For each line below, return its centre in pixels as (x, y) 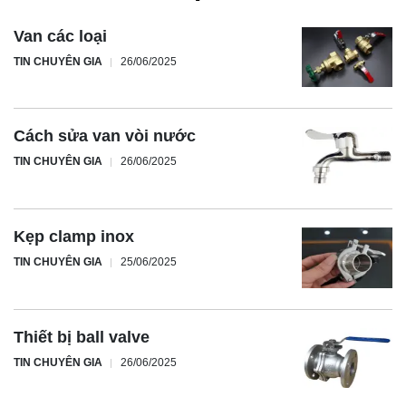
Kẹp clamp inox (74, 237)
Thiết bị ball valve (82, 337)
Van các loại (60, 36)
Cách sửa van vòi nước (105, 136)
